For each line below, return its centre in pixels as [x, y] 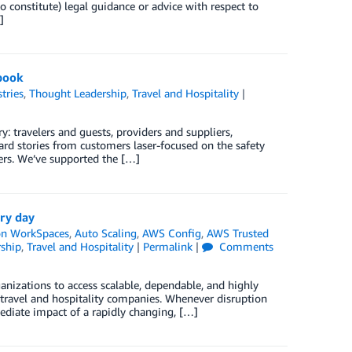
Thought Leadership [77, 93]
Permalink [167, 246]
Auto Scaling [105, 233]
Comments [244, 246]
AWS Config [171, 233]
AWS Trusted [237, 233]
